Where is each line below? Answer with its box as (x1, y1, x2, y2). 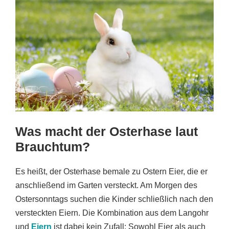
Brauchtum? (15, 139, 90, 154)
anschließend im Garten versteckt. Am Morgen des (15, 180, 197, 190)
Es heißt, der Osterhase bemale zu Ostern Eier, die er (15, 167, 208, 176)
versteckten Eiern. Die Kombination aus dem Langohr (15, 208, 209, 217)
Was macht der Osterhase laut (15, 124, 198, 139)
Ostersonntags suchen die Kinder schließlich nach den (15, 194, 213, 203)
